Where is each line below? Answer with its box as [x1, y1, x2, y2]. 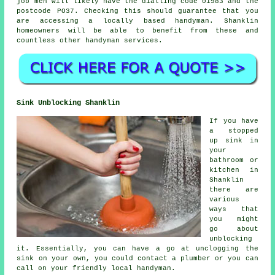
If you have [209, 117, 258, 125]
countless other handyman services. [17, 37, 163, 45]
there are [209, 185, 258, 193]
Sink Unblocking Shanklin [17, 98, 120, 107]
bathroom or [209, 156, 258, 164]
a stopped [209, 126, 258, 134]
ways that [209, 205, 258, 213]
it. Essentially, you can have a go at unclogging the [17, 244, 258, 252]
